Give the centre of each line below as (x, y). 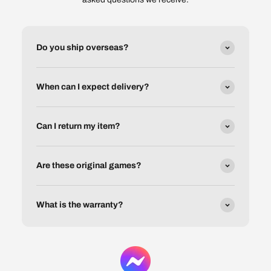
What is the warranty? (80, 205)
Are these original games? (89, 166)
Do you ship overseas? (83, 48)
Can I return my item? (78, 126)
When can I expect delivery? (93, 87)
